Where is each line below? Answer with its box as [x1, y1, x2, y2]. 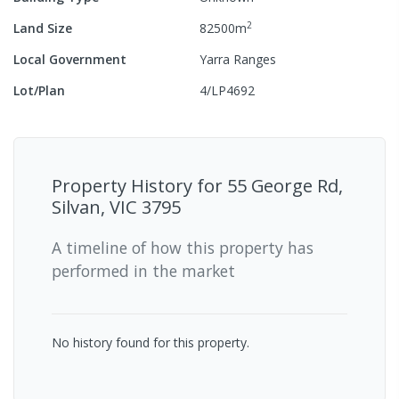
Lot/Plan [13, 81, 65, 99]
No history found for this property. [52, 333, 249, 351]
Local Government [13, 50, 126, 68]
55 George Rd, [227, 173, 343, 198]
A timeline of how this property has [52, 236, 313, 258]
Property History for [52, 173, 227, 198]
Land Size [13, 19, 72, 37]
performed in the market [52, 259, 235, 281]
